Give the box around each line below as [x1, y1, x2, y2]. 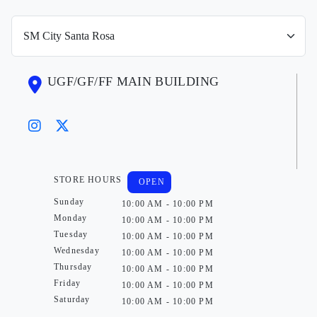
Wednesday [54, 245, 100, 255]
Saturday [54, 294, 91, 304]
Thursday [54, 261, 93, 272]
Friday [54, 277, 81, 288]
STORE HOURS [54, 174, 122, 185]
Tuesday [54, 229, 88, 239]
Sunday [54, 196, 85, 207]
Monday [54, 212, 88, 223]
